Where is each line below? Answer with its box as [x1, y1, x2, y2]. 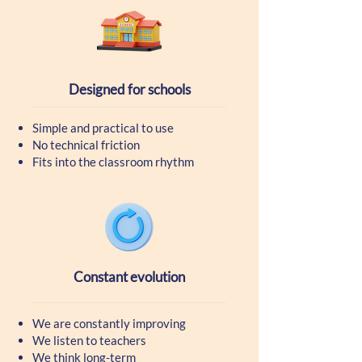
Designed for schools [68, 81, 191, 98]
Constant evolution [74, 268, 185, 285]
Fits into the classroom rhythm [32, 154, 194, 169]
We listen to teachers [32, 333, 146, 347]
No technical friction [32, 137, 140, 152]
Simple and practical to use [32, 120, 174, 135]
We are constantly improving [32, 316, 186, 330]
